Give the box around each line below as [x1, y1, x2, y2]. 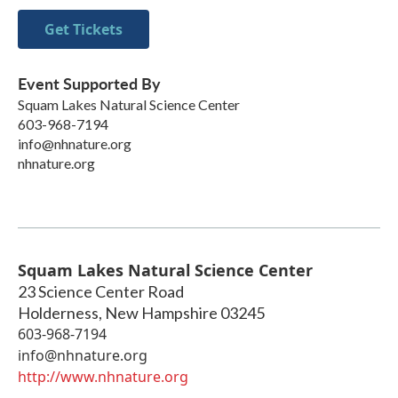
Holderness [18, 302, 99, 322]
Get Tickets [44, 19, 123, 39]
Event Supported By [18, 71, 161, 94]
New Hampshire [105, 302, 218, 322]
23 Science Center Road [18, 281, 184, 301]
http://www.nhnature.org [18, 366, 188, 386]
